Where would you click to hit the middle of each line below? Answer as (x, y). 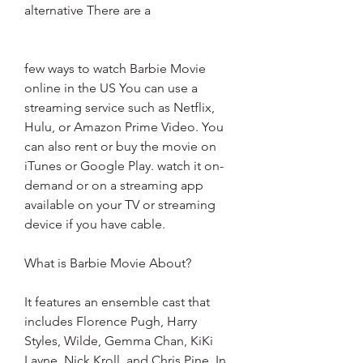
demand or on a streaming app (114, 185)
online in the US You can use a (111, 88)
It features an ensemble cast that (117, 302)
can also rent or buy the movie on (120, 146)
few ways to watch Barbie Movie (115, 68)
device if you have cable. (95, 224)
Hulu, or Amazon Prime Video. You (124, 127)
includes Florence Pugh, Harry (111, 321)
